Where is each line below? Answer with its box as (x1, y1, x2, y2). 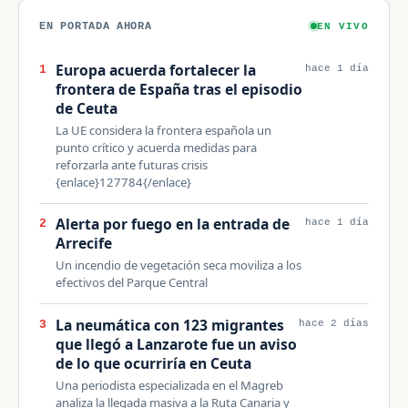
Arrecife (55, 233, 112, 254)
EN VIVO (317, 20, 369, 32)
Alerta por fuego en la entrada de (55, 214, 290, 235)
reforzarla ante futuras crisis (55, 156, 208, 173)
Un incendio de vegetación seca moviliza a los (55, 257, 301, 274)
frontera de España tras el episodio (55, 78, 302, 99)
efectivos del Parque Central (55, 274, 208, 291)
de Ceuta (55, 97, 117, 118)
